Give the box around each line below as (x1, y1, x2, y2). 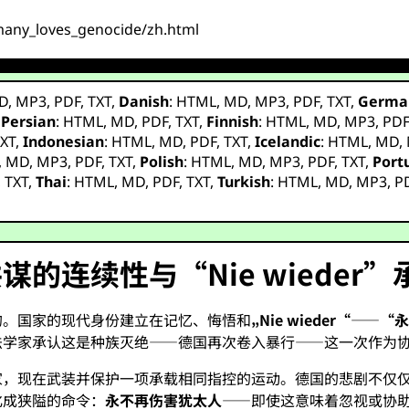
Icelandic (255, 131, 321, 152)
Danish (119, 91, 170, 111)
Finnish (206, 111, 259, 131)
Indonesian (23, 131, 105, 152)
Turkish (217, 172, 271, 192)
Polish (140, 152, 184, 172)
